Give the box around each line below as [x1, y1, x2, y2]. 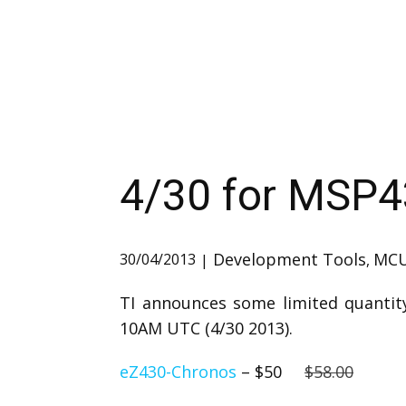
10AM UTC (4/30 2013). [120, 317, 293, 339]
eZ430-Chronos [120, 361, 237, 382]
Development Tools [213, 248, 366, 270]
